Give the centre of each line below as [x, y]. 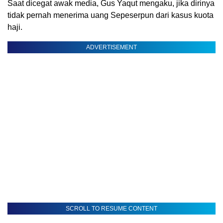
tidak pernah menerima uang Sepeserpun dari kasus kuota [111, 15]
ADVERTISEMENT [111, 47]
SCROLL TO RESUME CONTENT [111, 208]
